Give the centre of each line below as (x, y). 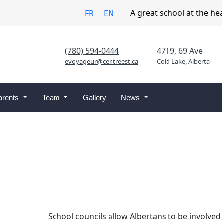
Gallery (95, 97)
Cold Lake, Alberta (183, 61)
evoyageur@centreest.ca (102, 61)
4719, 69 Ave (179, 50)
